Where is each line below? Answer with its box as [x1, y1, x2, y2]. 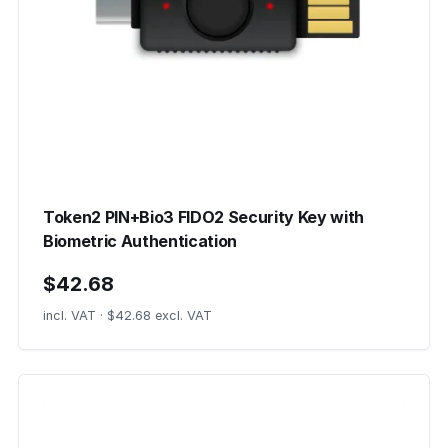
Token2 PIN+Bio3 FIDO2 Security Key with [43, 207, 364, 227]
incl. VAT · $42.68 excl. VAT [43, 308, 212, 323]
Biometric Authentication [43, 231, 237, 251]
